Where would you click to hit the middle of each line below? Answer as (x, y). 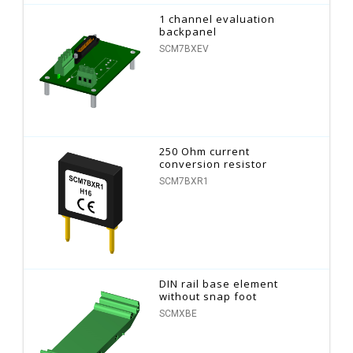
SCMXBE (178, 313)
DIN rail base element (219, 283)
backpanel (188, 31)
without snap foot (208, 296)
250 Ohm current (205, 151)
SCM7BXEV (184, 48)
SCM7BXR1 (184, 181)
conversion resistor (214, 163)
